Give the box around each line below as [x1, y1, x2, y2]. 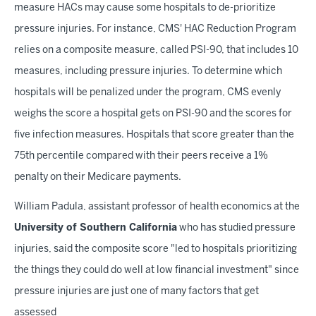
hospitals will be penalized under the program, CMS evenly [14, 88, 281, 97]
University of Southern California [14, 224, 177, 233]
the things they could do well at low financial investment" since [14, 266, 299, 275]
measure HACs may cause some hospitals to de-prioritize [14, 4, 276, 13]
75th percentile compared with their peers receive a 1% [14, 152, 268, 161]
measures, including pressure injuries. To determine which [14, 67, 282, 76]
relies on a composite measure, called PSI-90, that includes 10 [14, 46, 298, 55]
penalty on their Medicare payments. [14, 173, 181, 182]
